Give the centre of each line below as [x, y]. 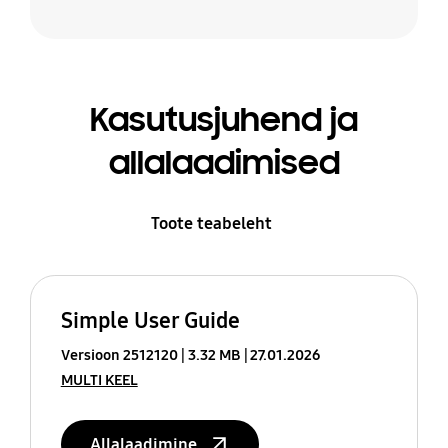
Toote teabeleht [212, 224]
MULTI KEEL [99, 379]
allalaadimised [224, 162]
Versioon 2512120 [119, 354]
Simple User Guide [150, 320]
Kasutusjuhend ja [224, 119]
